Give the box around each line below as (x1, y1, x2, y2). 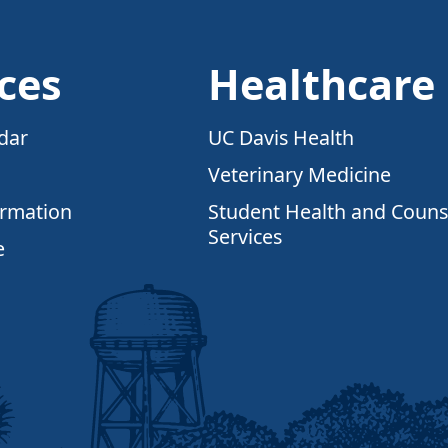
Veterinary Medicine (208, 161, 392, 189)
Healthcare (208, 56, 436, 113)
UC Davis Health (208, 124, 355, 152)
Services (208, 223, 283, 251)
